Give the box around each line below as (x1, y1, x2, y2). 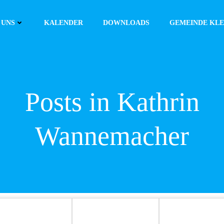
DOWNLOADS (103, 18, 149, 26)
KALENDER (44, 18, 83, 26)
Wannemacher (35, 121, 189, 151)
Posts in (24, 87, 117, 117)
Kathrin (116, 87, 199, 117)
